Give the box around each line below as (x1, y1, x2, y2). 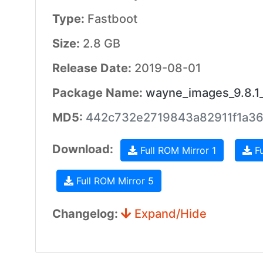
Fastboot (87, 12, 137, 26)
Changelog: (52, 207, 121, 221)
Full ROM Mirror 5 (73, 175, 154, 187)
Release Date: (52, 61, 134, 75)
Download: (52, 142, 116, 157)
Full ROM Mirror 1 (137, 144, 216, 156)
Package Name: (52, 86, 146, 100)
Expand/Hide (131, 207, 207, 221)
